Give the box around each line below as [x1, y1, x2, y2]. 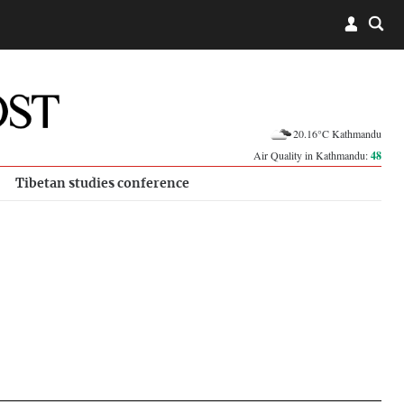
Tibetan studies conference [15, 177, 189, 190]
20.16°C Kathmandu [293, 125, 381, 141]
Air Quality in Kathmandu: [253, 148, 371, 162]
